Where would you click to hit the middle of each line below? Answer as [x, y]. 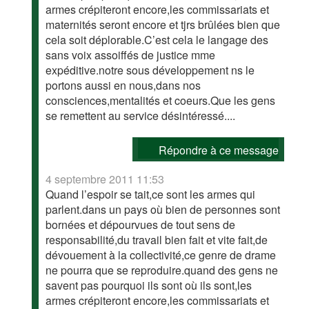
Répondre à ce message [218, 150]
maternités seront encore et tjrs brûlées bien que [163, 24]
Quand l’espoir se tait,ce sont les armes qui [151, 194]
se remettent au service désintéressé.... [141, 116]
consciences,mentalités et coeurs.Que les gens [161, 100]
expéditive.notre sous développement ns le [150, 70]
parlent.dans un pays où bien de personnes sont [163, 209]
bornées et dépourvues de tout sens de [141, 225]
